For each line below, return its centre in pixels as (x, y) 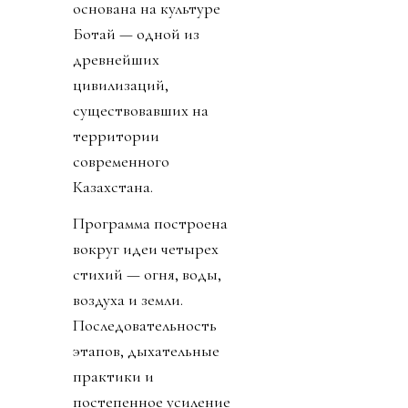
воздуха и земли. (128, 299)
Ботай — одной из (136, 33)
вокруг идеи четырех (146, 248)
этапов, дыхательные (146, 350)
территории (116, 135)
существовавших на (141, 110)
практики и (113, 376)
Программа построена (150, 223)
